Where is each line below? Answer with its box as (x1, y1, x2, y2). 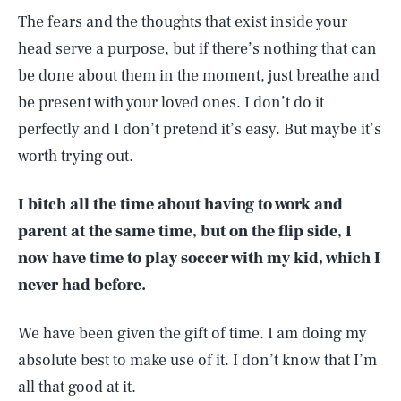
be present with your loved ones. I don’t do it (18, 92, 324, 113)
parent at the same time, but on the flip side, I (18, 221, 352, 242)
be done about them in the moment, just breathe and (18, 65, 380, 86)
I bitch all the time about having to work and (18, 194, 343, 215)
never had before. (18, 275, 146, 295)
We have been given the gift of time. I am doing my (18, 323, 367, 344)
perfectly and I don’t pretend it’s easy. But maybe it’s (18, 119, 381, 140)
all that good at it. (18, 377, 136, 397)
